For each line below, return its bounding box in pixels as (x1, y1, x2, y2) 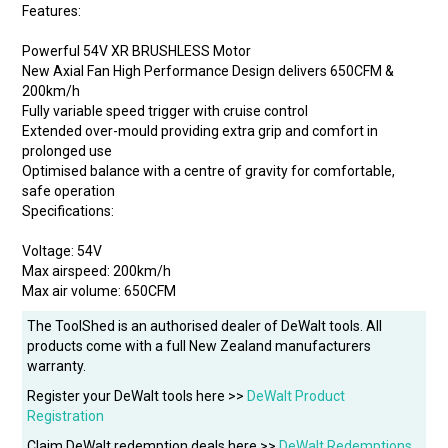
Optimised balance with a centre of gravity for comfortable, (22, 163, 396, 180)
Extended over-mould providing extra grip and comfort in (22, 123, 379, 140)
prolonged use (22, 143, 113, 160)
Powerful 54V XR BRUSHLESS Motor (22, 43, 252, 60)
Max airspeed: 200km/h (22, 263, 172, 280)
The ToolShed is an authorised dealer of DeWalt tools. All (27, 318, 383, 335)
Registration (27, 408, 105, 425)
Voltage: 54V (22, 243, 103, 260)
